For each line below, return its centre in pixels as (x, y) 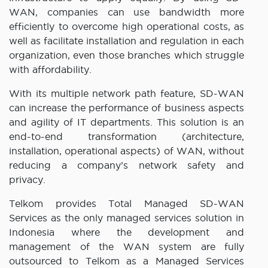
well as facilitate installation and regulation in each (127, 40)
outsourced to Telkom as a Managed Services (127, 261)
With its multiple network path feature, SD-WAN (127, 93)
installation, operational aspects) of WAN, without (127, 150)
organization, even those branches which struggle (127, 55)
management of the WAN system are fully (127, 246)
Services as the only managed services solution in (127, 217)
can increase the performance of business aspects (127, 107)
